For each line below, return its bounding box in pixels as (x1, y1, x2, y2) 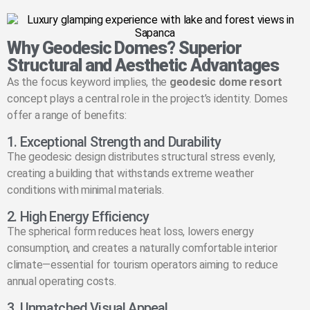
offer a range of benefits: (7, 109, 127, 122)
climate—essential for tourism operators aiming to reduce (7, 258, 278, 272)
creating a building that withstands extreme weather (7, 167, 254, 181)
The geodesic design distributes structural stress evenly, (7, 150, 275, 164)
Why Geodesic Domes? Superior (7, 38, 241, 59)
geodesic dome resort (169, 75, 283, 89)
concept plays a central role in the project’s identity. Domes (7, 92, 288, 106)
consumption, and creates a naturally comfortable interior (7, 241, 277, 255)
